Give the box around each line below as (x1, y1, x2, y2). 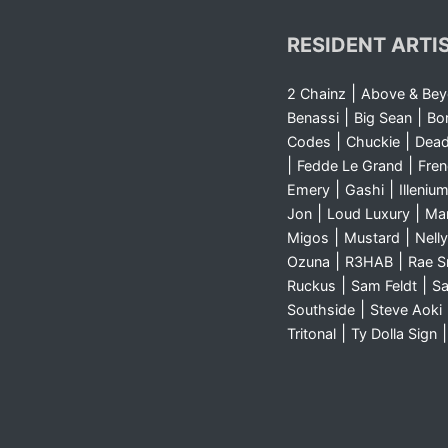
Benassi (286, 109, 339, 126)
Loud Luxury (326, 205, 410, 222)
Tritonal (286, 325, 336, 342)
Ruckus (286, 277, 336, 294)
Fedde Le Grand (296, 157, 403, 174)
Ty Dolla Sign (350, 325, 437, 342)
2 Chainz (286, 85, 346, 102)
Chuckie (345, 133, 400, 150)
